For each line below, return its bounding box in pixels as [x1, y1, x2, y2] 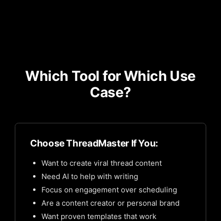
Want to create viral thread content [41, 158, 162, 168]
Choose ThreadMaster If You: [30, 137, 158, 149]
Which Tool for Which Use [25, 67, 196, 84]
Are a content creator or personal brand [41, 198, 180, 208]
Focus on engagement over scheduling [41, 184, 177, 194]
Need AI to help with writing [41, 171, 138, 181]
